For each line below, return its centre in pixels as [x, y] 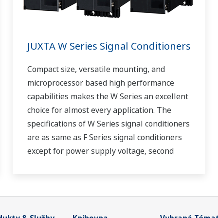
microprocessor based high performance [100, 83]
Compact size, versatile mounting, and [96, 69]
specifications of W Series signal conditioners [108, 124]
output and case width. [68, 165]
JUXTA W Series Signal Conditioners [109, 46]
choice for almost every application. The [99, 110]
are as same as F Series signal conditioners [104, 137]
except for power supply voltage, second [100, 151]
